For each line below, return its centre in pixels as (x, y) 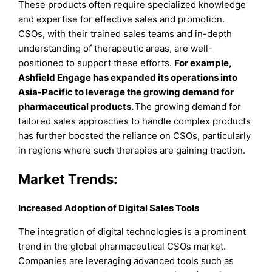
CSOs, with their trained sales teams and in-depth (125, 33)
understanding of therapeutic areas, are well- (116, 48)
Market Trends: (68, 179)
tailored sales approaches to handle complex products (135, 121)
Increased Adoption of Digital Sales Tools (109, 208)
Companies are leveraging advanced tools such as (126, 261)
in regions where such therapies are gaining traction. (132, 150)
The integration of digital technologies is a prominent (132, 232)
